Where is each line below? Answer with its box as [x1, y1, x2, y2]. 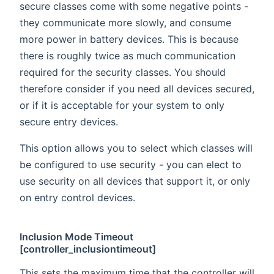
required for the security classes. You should [20, 65, 226, 78]
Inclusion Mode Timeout [20, 230, 134, 243]
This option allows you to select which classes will [20, 141, 253, 154]
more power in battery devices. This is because [20, 32, 239, 45]
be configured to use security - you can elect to [20, 158, 242, 171]
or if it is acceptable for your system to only [20, 98, 224, 111]
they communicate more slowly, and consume [20, 16, 231, 29]
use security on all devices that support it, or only [20, 174, 250, 187]
